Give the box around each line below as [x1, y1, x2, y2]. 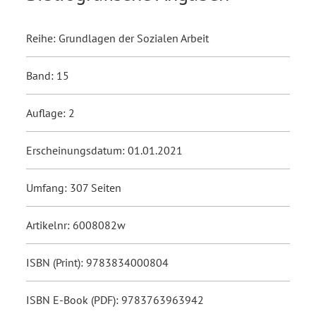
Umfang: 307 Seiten [26, 181, 121, 195]
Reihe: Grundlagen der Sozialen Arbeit [26, 31, 209, 46]
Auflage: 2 [26, 106, 75, 121]
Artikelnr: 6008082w [26, 218, 126, 233]
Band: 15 [26, 68, 69, 83]
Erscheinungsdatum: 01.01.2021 [26, 143, 183, 158]
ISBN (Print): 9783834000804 [26, 255, 169, 270]
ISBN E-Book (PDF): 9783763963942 [26, 293, 204, 308]
